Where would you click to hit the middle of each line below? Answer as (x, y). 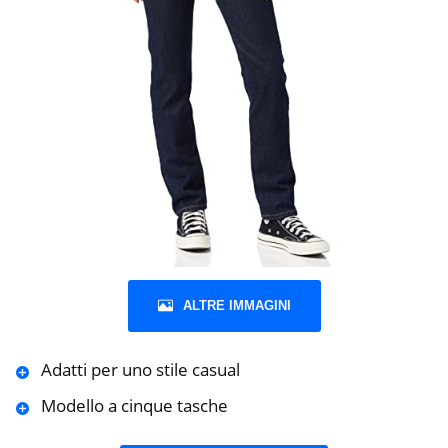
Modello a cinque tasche (134, 406)
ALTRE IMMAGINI (236, 306)
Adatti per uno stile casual (140, 370)
